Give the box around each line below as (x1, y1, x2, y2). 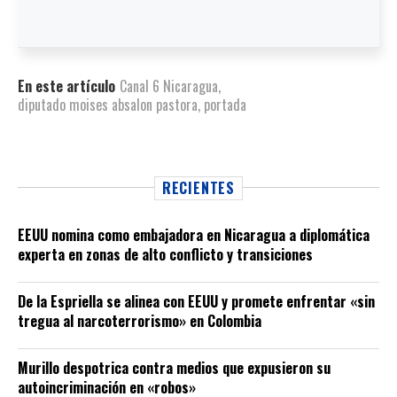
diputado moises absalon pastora (18, 93, 198, 115)
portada (204, 93, 246, 115)
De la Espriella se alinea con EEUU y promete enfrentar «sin (18, 290, 375, 312)
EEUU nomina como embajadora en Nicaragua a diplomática (18, 223, 370, 245)
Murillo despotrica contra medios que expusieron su (18, 356, 331, 378)
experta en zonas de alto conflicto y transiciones (18, 243, 313, 265)
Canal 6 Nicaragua (120, 74, 218, 97)
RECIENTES (161, 176, 236, 198)
